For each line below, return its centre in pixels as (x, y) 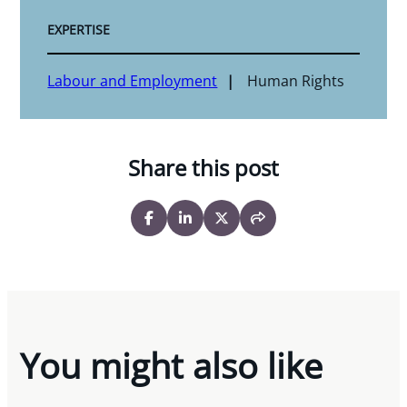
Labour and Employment (133, 80)
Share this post (203, 167)
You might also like (172, 365)
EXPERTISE (79, 29)
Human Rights (295, 80)
